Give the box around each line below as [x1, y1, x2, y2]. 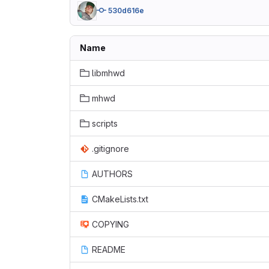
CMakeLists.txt [92, 194, 148, 204]
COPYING [92, 219, 129, 229]
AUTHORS [92, 169, 133, 179]
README [92, 244, 125, 255]
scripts [92, 118, 118, 128]
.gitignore [92, 144, 129, 154]
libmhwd [92, 68, 125, 78]
